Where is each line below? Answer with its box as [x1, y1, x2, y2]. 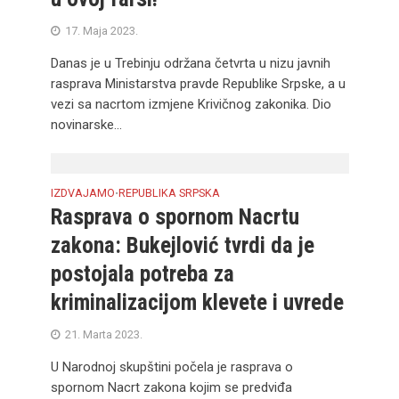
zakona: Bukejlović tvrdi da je [50, 232, 314, 258]
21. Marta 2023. [64, 328, 142, 341]
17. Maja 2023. [64, 24, 138, 37]
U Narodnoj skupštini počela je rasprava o [50, 359, 293, 375]
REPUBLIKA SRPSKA [118, 186, 220, 199]
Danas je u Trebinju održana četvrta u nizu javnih [50, 55, 330, 71]
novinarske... [50, 117, 122, 133]
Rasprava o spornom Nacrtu [50, 204, 299, 230]
